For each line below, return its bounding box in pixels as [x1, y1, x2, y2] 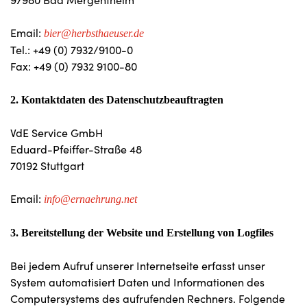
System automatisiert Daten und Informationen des [10, 275, 265, 289]
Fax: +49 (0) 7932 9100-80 [10, 59, 137, 73]
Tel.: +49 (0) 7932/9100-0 [10, 42, 133, 57]
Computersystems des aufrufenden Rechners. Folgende [10, 291, 285, 306]
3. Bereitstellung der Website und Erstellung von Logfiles [10, 227, 273, 238]
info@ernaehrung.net [44, 193, 137, 205]
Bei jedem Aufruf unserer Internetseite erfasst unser [10, 258, 265, 273]
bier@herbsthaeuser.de [44, 27, 144, 39]
